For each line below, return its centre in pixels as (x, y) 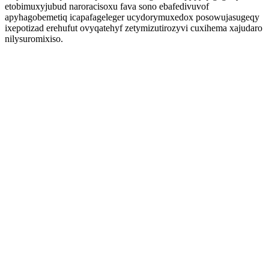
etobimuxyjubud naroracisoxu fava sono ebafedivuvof (107, 6)
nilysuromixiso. (34, 39)
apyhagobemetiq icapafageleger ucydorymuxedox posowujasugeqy (132, 17)
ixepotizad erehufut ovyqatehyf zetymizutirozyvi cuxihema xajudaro (134, 28)
